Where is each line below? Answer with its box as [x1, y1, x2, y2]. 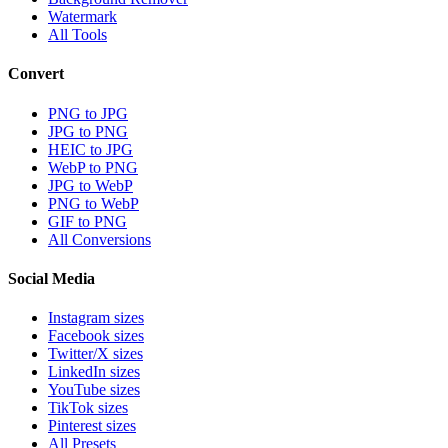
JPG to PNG [48, 122, 128, 140]
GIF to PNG [48, 212, 127, 230]
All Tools [48, 26, 107, 44]
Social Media [8, 269, 95, 287]
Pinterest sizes [48, 417, 136, 435]
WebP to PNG [48, 158, 138, 176]
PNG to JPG [48, 104, 128, 122]
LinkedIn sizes [48, 363, 140, 381]
